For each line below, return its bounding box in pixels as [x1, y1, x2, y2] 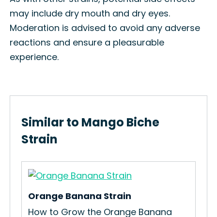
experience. [10, 51, 59, 63]
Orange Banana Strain [28, 190, 131, 202]
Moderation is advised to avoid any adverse [10, 22, 200, 34]
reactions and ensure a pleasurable [10, 36, 164, 48]
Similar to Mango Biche [21, 114, 159, 130]
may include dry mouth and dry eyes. [10, 7, 170, 19]
